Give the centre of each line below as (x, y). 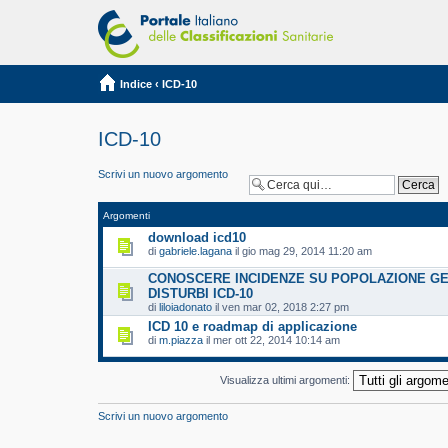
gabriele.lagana (195, 251)
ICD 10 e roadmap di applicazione (252, 327)
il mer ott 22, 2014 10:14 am (271, 340)
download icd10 (197, 238)
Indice (136, 84)
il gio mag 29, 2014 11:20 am (302, 251)
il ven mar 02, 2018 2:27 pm (280, 307)
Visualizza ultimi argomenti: (286, 379)
